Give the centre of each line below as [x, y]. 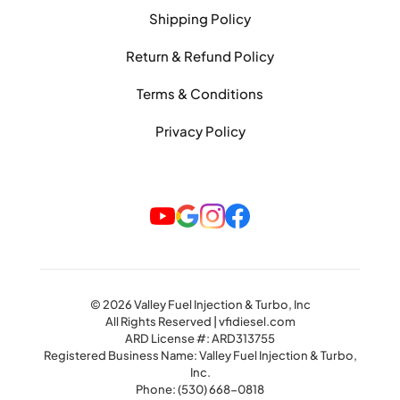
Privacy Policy [200, 131]
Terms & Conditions [200, 94]
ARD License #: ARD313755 [200, 339]
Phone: [157, 390]
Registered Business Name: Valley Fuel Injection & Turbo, [200, 356]
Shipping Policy [200, 19]
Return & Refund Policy [200, 56]
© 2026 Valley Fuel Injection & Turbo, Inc [200, 305]
